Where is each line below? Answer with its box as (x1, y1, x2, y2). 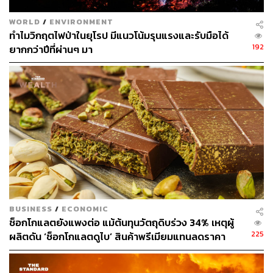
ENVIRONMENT (49, 15, 113, 27)
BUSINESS (9, 203, 52, 215)
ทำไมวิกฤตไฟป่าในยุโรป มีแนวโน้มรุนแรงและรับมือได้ (9, 27, 229, 43)
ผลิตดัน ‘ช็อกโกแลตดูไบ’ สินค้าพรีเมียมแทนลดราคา (9, 229, 225, 245)
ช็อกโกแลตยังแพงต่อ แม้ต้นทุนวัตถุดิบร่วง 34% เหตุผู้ (9, 215, 234, 231)
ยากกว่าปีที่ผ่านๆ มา (9, 41, 93, 57)
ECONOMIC (62, 203, 108, 215)
